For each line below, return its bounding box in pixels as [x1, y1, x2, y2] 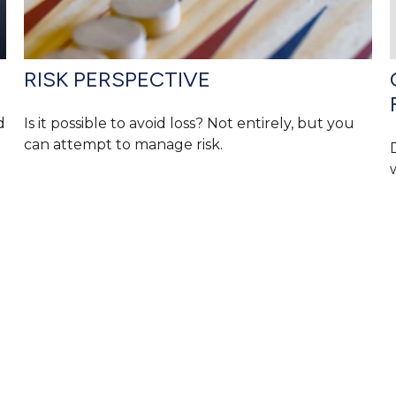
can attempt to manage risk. [24, 136, 224, 154]
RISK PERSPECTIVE [24, 66, 211, 93]
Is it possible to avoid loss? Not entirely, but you [24, 115, 355, 133]
